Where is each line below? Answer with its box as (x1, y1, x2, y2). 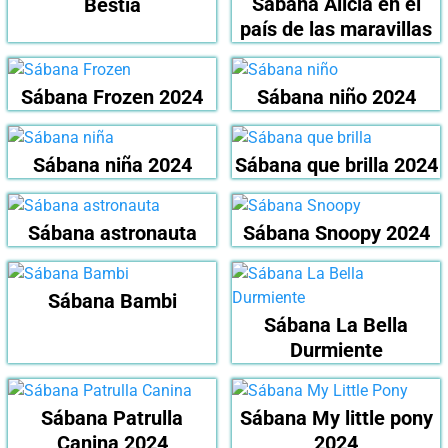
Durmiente (289, 337, 383, 362)
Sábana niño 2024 (256, 84, 416, 109)
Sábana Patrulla (41, 405, 183, 430)
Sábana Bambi (47, 288, 177, 313)
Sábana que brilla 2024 (234, 152, 438, 177)
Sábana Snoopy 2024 (242, 220, 430, 245)
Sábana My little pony (239, 405, 433, 430)
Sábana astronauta (27, 220, 197, 245)
